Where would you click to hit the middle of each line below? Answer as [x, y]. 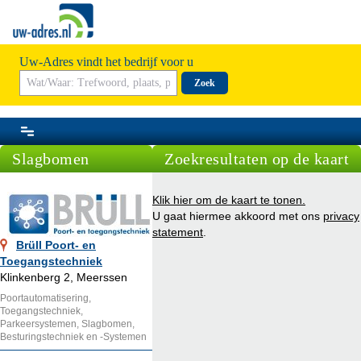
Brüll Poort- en [56, 245]
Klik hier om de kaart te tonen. [229, 199]
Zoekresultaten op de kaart [257, 158]
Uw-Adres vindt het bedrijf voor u [106, 61]
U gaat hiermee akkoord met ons [238, 216]
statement [178, 232]
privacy [341, 216]
